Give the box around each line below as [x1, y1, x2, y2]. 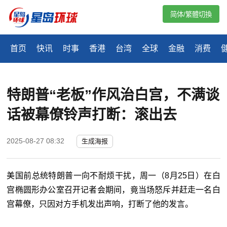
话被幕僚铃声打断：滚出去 [7, 107, 177, 123]
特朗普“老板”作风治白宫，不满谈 [7, 87, 220, 103]
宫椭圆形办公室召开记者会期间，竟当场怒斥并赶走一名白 [7, 185, 220, 195]
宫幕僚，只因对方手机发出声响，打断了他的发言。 [7, 200, 194, 209]
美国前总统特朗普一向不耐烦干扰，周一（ [7, 171, 165, 180]
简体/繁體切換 [170, 11, 212, 18]
